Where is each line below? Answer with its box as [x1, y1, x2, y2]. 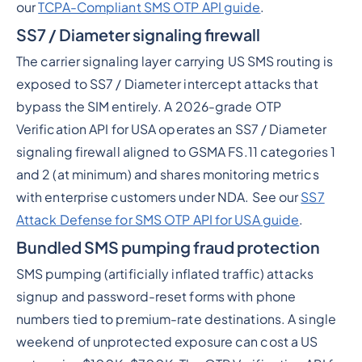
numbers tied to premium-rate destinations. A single [15, 311, 336, 327]
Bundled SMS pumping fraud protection [15, 237, 320, 258]
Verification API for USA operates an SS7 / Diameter [15, 121, 326, 138]
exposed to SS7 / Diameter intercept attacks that [15, 76, 318, 93]
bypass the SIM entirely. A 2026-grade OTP [15, 99, 281, 116]
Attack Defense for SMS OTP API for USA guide [15, 212, 300, 229]
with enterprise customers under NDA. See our [15, 189, 301, 206]
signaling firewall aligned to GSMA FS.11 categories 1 [15, 144, 336, 161]
